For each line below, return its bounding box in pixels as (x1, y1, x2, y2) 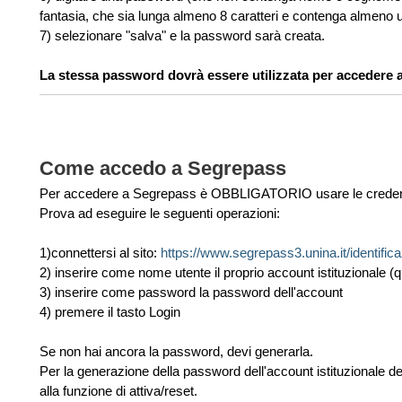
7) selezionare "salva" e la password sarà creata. (39, 28, 325, 43)
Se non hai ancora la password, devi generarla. (39, 344, 313, 359)
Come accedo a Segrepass (39, 157, 286, 179)
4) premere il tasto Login (39, 304, 180, 319)
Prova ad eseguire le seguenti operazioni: (39, 205, 280, 221)
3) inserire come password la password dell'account (39, 284, 346, 300)
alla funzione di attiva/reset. (39, 383, 197, 398)
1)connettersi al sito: (39, 245, 161, 260)
